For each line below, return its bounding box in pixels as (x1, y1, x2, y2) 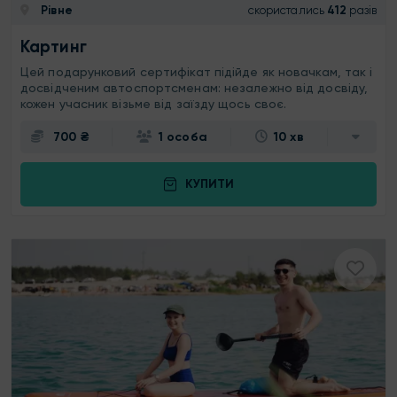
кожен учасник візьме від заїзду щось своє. (20, 96, 287, 111)
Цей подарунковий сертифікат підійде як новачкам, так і (20, 64, 373, 79)
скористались (247, 4, 324, 18)
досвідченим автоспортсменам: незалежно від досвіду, (20, 80, 369, 95)
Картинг (20, 35, 87, 57)
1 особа (159, 128, 207, 144)
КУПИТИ (184, 176, 234, 192)
